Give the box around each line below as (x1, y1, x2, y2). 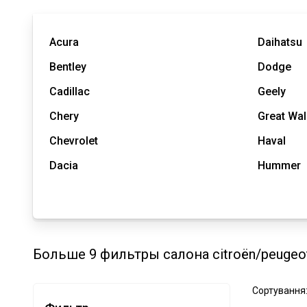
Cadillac (49, 84, 90, 98)
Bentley (49, 60, 86, 73)
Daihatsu (258, 35, 302, 49)
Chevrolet (49, 134, 98, 147)
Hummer (258, 158, 301, 172)
